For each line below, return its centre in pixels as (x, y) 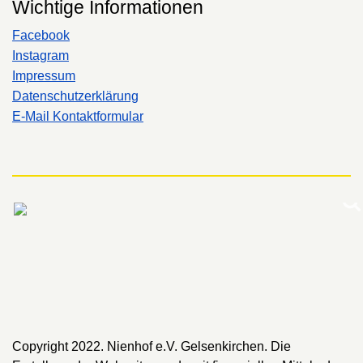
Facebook (41, 35)
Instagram (41, 56)
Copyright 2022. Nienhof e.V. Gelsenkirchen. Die (152, 346)
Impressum (44, 76)
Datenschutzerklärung (75, 96)
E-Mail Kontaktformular (78, 116)
